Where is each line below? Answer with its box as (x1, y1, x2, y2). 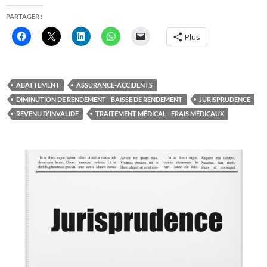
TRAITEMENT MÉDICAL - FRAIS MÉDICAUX (95, 109, 224, 117)
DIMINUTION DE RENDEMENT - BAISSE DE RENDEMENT (16, 95, 182, 103)
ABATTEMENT (16, 80, 60, 89)
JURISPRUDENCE (199, 95, 250, 103)
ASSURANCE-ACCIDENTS (76, 80, 153, 89)
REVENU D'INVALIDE (16, 109, 79, 117)
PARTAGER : (6, 12, 42, 20)
